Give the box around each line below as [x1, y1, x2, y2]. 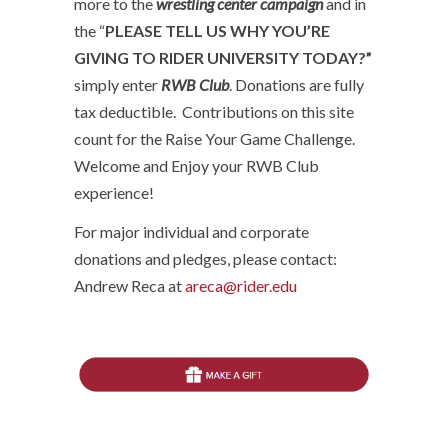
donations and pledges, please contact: [74, 249, 337, 268]
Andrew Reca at [74, 276, 185, 295]
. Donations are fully [229, 75, 364, 94]
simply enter [74, 75, 161, 94]
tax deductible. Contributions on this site [74, 102, 354, 121]
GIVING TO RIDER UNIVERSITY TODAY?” [74, 48, 372, 67]
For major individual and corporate [74, 222, 309, 241]
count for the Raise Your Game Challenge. [74, 129, 355, 148]
